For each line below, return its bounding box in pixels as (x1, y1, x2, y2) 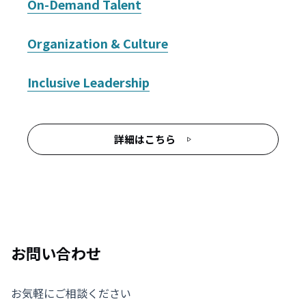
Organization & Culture (27, 34, 168, 52)
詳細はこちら (114, 132, 176, 146)
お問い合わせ (11, 242, 101, 264)
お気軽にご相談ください (11, 285, 131, 301)
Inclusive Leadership (27, 73, 150, 91)
